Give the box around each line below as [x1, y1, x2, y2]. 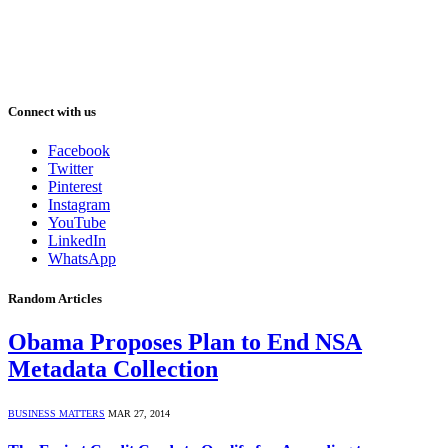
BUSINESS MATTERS [8, 407, 105, 419]
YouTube [48, 214, 106, 232]
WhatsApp [48, 250, 116, 268]
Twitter [48, 160, 93, 178]
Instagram [48, 196, 110, 214]
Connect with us [8, 104, 96, 120]
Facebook [48, 142, 110, 160]
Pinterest [48, 178, 102, 196]
